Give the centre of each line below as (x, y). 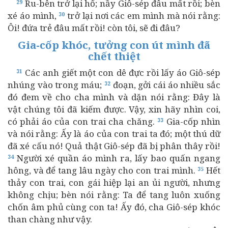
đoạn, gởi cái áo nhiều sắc (165, 85)
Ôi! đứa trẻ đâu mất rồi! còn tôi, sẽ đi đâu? (94, 28)
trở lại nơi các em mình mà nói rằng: (142, 16)
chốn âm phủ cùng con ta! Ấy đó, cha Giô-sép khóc (114, 207)
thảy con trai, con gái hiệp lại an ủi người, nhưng (114, 182)
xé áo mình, (33, 16)
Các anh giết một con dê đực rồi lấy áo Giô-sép (121, 73)
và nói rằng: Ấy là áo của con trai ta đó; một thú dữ (114, 134)
